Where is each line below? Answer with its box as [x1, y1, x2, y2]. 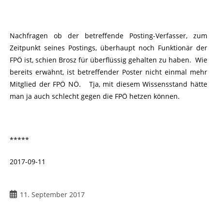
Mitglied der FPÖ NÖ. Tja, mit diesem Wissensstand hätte [10, 79, 207, 89]
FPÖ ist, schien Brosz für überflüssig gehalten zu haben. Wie [10, 55, 207, 65]
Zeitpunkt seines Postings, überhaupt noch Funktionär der [10, 43, 207, 53]
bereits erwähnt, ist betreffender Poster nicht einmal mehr [10, 67, 207, 77]
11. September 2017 [20, 190, 85, 200]
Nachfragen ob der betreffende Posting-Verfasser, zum [10, 31, 207, 41]
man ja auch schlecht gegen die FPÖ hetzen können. [10, 92, 180, 101]
